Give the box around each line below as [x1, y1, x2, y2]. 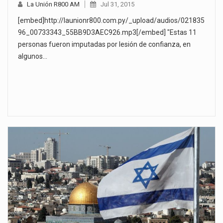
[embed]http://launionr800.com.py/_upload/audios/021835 [18, 16, 205, 25]
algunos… [18, 52, 47, 61]
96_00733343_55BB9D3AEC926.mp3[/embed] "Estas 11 [18, 28, 197, 37]
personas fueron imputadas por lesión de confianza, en [18, 40, 191, 49]
